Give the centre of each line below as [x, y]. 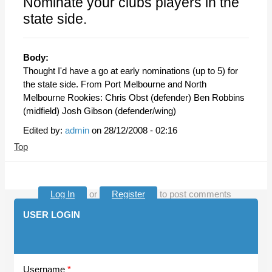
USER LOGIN [52, 215]
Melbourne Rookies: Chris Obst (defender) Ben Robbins [134, 97]
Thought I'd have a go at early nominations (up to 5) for [131, 71]
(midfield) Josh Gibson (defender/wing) [100, 111]
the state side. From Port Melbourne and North [115, 84]
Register [128, 194]
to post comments [194, 194]
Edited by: [43, 130]
